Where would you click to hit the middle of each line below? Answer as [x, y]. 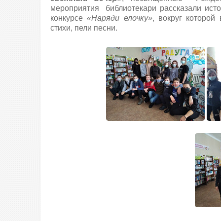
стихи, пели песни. [84, 28]
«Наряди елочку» [120, 18]
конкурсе [69, 18]
